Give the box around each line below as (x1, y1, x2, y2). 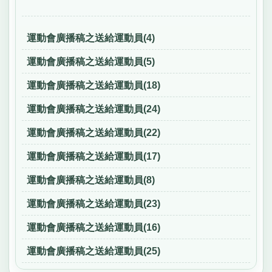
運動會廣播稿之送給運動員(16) (26, 222, 160, 233)
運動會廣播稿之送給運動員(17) (26, 151, 160, 162)
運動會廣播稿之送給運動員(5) (26, 56, 155, 67)
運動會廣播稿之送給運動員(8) (26, 175, 155, 186)
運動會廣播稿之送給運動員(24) (26, 104, 160, 115)
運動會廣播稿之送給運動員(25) (26, 246, 160, 257)
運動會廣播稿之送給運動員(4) (26, 33, 155, 44)
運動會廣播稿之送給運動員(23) (26, 199, 160, 209)
